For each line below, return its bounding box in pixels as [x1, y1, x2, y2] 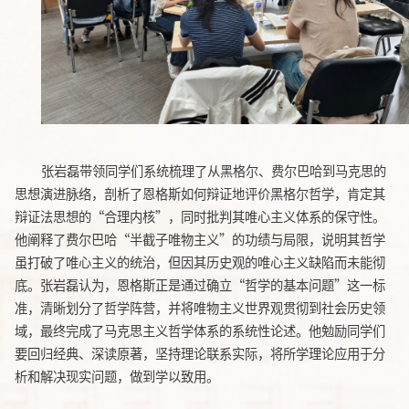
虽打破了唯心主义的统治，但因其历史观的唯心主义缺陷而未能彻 [15, 251, 385, 272]
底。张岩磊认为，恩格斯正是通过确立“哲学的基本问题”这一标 [15, 274, 385, 295]
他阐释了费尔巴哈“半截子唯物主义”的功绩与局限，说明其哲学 [15, 228, 385, 249]
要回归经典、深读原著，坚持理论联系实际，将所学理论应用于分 [15, 342, 385, 363]
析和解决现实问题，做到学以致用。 [15, 365, 219, 386]
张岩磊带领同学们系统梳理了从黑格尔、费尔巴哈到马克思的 [40, 160, 386, 181]
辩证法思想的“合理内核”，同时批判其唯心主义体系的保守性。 [15, 205, 385, 226]
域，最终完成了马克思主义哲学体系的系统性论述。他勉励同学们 [15, 320, 385, 341]
